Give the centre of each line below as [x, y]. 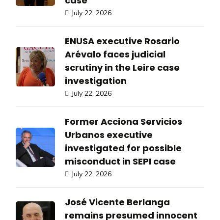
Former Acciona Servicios [124, 122]
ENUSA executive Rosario [122, 41]
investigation [96, 81]
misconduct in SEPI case [120, 162]
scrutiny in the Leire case [122, 68]
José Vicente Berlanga [117, 202]
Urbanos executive [109, 135]
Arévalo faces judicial [115, 55]
